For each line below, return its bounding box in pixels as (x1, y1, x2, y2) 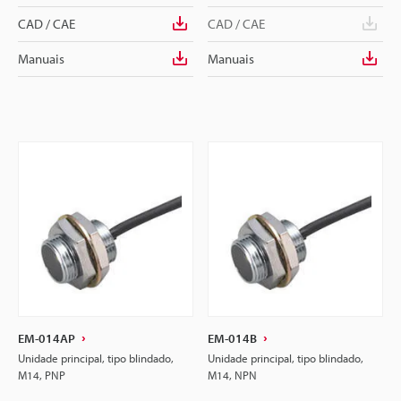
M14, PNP (18, 368, 65, 382)
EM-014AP (18, 330, 75, 346)
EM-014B (208, 330, 257, 346)
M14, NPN (208, 368, 257, 382)
